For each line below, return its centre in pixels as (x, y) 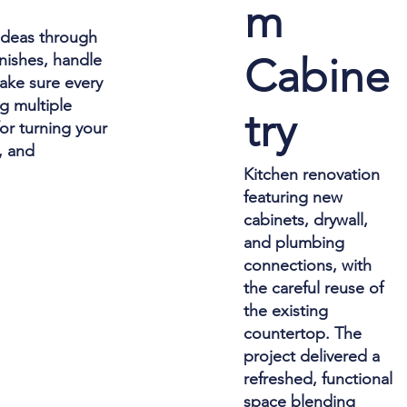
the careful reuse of (314, 288)
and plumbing (294, 242)
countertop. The (303, 333)
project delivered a (312, 356)
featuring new (293, 197)
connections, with (308, 265)
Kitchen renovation (312, 174)
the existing (286, 310)
